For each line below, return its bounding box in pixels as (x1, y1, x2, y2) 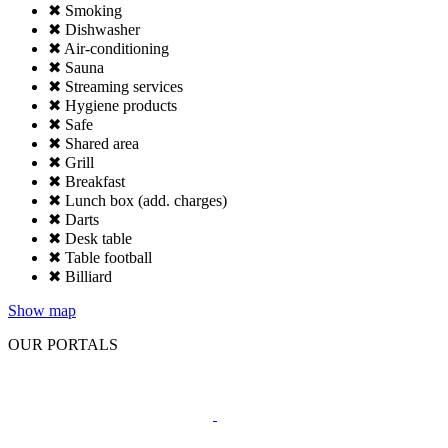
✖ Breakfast (48, 173, 125, 191)
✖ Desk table (48, 230, 132, 248)
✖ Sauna (48, 59, 104, 77)
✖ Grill (48, 154, 94, 172)
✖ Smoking (48, 2, 122, 20)
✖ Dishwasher (48, 21, 140, 39)
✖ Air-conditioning (48, 40, 169, 58)
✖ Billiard (48, 268, 112, 286)
